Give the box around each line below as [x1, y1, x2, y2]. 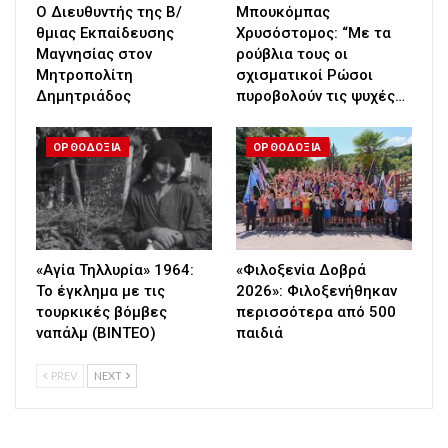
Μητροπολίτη [36, 65, 133, 84]
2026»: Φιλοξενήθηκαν [236, 281, 397, 300]
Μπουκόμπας [236, 2, 330, 21]
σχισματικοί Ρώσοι [236, 65, 373, 84]
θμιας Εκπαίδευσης [36, 23, 174, 42]
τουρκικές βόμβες [36, 302, 167, 321]
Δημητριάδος [36, 86, 131, 105]
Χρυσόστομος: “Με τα [236, 23, 391, 42]
